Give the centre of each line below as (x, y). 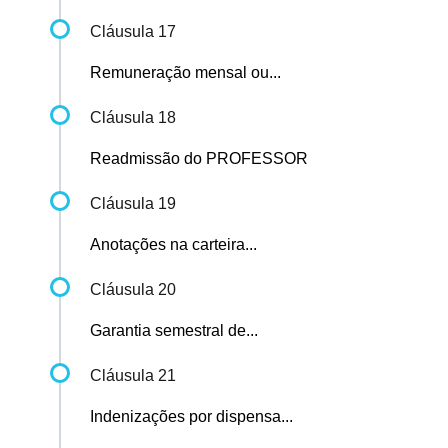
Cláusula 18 (133, 118)
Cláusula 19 (133, 204)
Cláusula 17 (133, 32)
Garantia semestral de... (174, 331)
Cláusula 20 (133, 290)
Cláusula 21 (133, 376)
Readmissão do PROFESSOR (199, 159)
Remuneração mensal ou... (185, 73)
